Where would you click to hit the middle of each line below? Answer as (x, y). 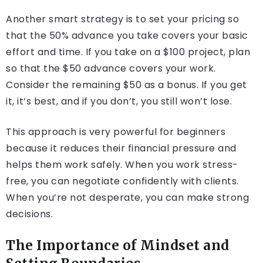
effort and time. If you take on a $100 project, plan (128, 52)
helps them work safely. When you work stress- (122, 165)
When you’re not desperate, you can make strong (127, 198)
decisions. (29, 214)
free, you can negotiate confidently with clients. (122, 181)
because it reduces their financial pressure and (121, 149)
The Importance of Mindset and (118, 246)
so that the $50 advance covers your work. (111, 69)
